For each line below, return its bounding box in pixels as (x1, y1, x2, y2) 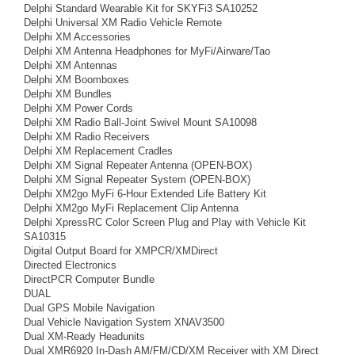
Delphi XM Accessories (24, 31, 131, 43)
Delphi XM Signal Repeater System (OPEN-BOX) (24, 174, 250, 185)
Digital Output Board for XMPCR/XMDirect (24, 245, 218, 257)
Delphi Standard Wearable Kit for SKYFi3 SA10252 (24, 2, 258, 14)
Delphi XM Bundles (24, 88, 112, 100)
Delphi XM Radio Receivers (24, 131, 150, 143)
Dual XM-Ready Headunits (24, 330, 145, 342)
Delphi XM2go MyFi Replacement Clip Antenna (24, 202, 239, 214)
